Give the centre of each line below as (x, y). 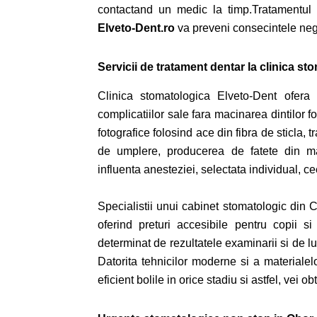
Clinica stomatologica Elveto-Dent (191, 96)
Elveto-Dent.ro (136, 28)
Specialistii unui (140, 206)
